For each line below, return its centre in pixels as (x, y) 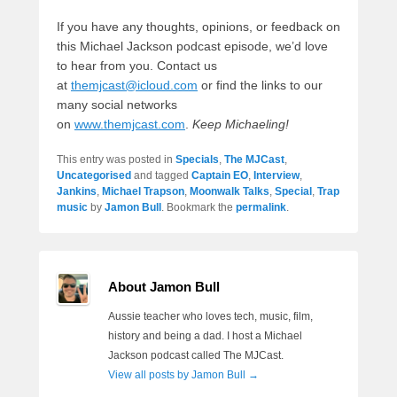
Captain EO (220, 175)
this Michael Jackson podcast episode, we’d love (192, 46)
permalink (261, 207)
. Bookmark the (198, 207)
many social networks (117, 104)
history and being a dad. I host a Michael (205, 335)
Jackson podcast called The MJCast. (195, 355)
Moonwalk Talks (230, 191)
